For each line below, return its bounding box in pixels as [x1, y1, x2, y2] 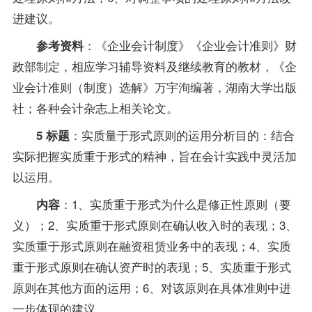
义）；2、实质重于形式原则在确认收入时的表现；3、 [12, 216, 297, 234]
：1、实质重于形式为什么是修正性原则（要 [59, 195, 291, 213]
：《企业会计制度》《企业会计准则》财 [83, 36, 297, 54]
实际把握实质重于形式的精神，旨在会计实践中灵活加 [12, 147, 297, 165]
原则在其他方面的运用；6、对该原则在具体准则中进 [12, 279, 291, 297]
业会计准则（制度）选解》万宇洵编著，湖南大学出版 [12, 78, 297, 96]
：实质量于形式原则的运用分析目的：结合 [69, 126, 295, 144]
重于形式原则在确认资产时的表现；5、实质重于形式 [12, 258, 291, 276]
